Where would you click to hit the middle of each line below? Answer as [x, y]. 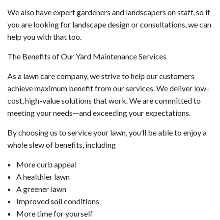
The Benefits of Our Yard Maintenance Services [87, 56]
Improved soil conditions [57, 201]
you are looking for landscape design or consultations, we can [109, 25]
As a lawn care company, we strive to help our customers [101, 76]
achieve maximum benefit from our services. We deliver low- [108, 88]
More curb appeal [46, 165]
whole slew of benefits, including [62, 145]
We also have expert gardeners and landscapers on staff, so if [109, 12]
